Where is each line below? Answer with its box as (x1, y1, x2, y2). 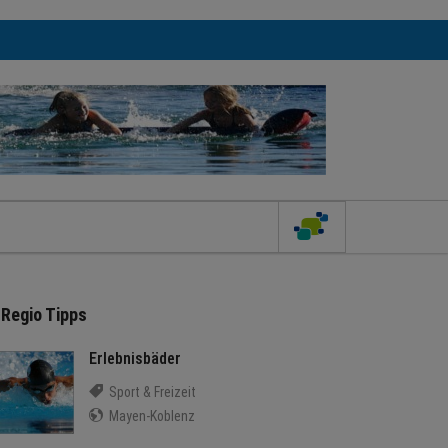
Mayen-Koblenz (106, 408, 195, 424)
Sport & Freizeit (106, 384, 196, 400)
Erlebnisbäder (89, 349, 181, 368)
